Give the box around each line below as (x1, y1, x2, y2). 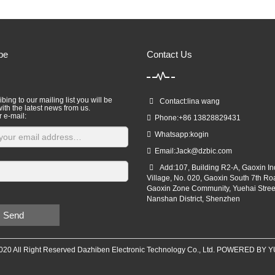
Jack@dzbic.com (176, 147, 232, 155)
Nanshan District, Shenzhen (147, 195, 240, 203)
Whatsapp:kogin (151, 130, 209, 139)
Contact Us (147, 49, 192, 60)
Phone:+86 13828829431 (151, 114, 241, 122)
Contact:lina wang (156, 97, 220, 106)
